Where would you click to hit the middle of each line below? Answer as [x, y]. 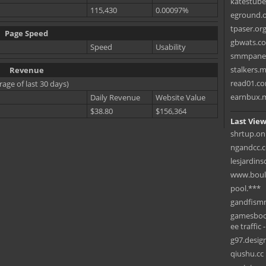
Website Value [180, 98]
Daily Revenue [115, 98]
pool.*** [246, 188]
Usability [171, 47]
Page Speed [26, 34]
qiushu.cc [247, 254]
